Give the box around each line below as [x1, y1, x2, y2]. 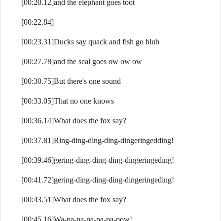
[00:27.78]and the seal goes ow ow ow [21, 57, 142, 66]
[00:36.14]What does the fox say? [21, 116, 126, 125]
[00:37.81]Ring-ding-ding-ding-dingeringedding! [21, 136, 174, 145]
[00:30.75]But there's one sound [21, 77, 121, 85]
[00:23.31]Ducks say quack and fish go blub [21, 37, 159, 46]
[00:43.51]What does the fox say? [21, 195, 126, 204]
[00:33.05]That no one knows [21, 97, 114, 105]
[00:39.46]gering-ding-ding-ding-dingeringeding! [21, 156, 174, 164]
